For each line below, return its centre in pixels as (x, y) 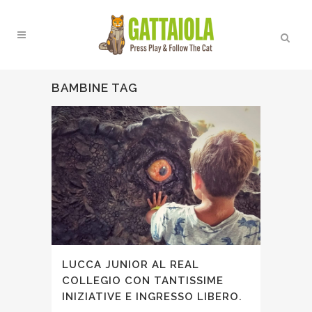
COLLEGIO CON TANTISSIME (143, 280)
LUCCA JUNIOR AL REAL (131, 264)
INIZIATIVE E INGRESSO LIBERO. (152, 296)
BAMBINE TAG (95, 88)
